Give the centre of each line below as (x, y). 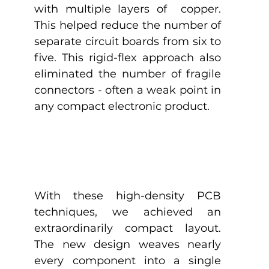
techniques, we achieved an (128, 212)
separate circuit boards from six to (128, 41)
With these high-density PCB (128, 196)
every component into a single (128, 261)
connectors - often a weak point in (128, 90)
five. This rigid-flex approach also (128, 57)
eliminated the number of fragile (128, 74)
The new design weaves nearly (128, 245)
